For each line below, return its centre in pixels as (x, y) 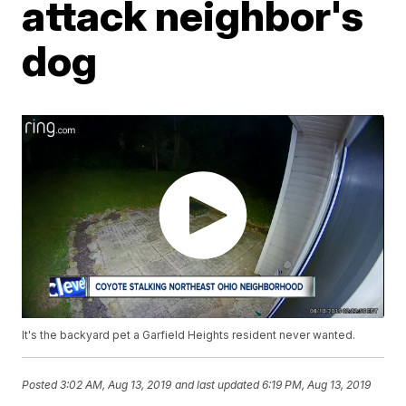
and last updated (217, 384)
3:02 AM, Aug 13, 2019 (116, 384)
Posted (41, 384)
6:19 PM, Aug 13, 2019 (317, 384)
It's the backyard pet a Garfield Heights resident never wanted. (189, 335)
